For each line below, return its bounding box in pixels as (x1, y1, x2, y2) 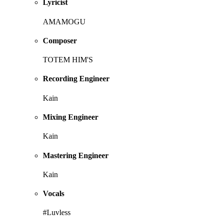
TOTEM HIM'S (43, 55, 93, 64)
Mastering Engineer (43, 151, 109, 160)
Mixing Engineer (43, 113, 98, 122)
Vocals (43, 189, 64, 198)
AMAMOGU (43, 17, 86, 26)
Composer (43, 36, 77, 45)
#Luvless (43, 208, 71, 217)
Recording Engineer (43, 74, 109, 83)
